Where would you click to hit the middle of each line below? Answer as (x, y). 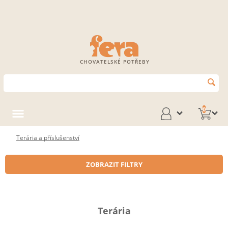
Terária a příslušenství (48, 138)
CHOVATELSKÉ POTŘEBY (115, 62)
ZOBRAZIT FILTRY (114, 164)
